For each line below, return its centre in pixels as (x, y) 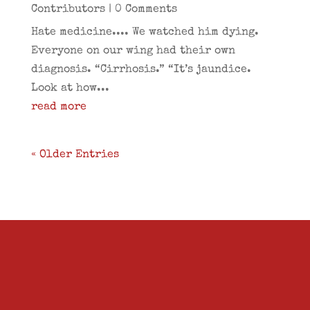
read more (58, 107)
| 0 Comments (141, 10)
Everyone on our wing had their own (133, 51)
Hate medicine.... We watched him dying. (145, 33)
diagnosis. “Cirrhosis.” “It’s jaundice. (141, 70)
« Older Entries (75, 155)
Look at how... (70, 89)
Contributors (68, 10)
